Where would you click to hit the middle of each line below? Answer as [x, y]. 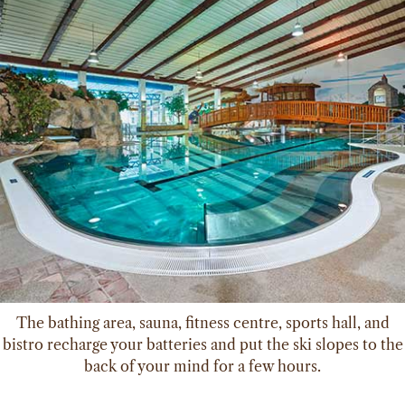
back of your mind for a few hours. [202, 366]
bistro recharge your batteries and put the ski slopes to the [202, 344]
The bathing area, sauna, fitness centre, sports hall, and [202, 322]
